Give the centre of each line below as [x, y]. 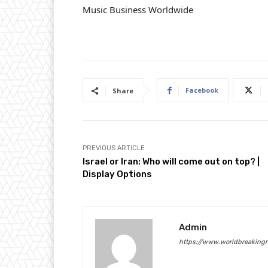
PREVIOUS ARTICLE [114, 148]
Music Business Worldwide [138, 10]
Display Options [117, 174]
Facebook [202, 90]
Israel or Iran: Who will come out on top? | [171, 162]
